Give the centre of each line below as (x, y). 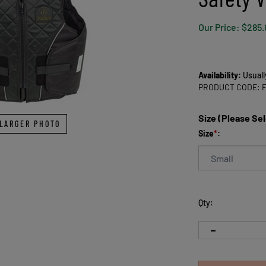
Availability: (220, 75)
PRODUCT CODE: (229, 87)
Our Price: (219, 27)
